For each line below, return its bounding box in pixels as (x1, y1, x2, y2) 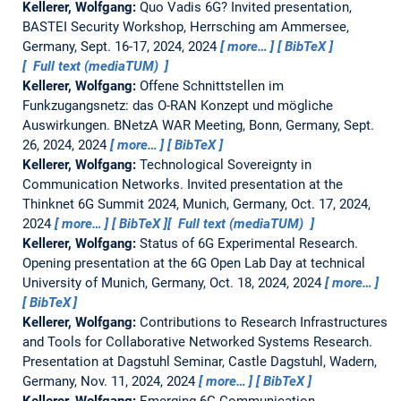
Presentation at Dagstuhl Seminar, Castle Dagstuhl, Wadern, (21, 353, 377, 370)
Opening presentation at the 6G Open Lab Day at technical (21, 254, 365, 271)
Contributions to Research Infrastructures (139, 313, 388, 330)
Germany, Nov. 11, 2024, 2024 (21, 372, 199, 389)
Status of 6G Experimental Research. (139, 235, 358, 252)
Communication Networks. (21, 175, 187, 192)
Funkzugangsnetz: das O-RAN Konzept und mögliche (21, 97, 333, 114)
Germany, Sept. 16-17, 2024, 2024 (21, 38, 220, 55)
